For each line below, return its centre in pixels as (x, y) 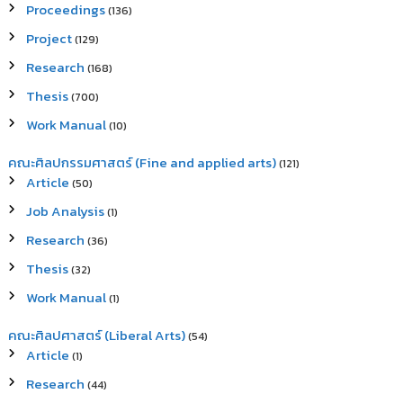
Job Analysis (66, 211)
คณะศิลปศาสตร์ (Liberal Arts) (97, 335)
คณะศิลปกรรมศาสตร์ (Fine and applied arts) (143, 162)
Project (49, 38)
